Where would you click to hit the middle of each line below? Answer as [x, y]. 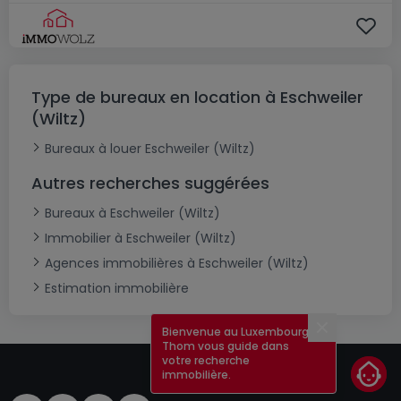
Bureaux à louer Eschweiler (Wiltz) [150, 149]
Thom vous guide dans [226, 346]
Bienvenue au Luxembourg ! [239, 332]
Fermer [347, 337]
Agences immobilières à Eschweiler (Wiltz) [177, 264]
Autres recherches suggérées [150, 183]
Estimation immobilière [117, 289]
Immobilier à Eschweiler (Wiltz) [141, 239]
